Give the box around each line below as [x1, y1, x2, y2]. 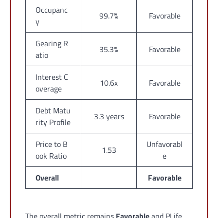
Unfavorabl [146, 138, 182, 150]
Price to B [36, 138, 68, 150]
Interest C [36, 71, 68, 83]
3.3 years [93, 110, 124, 123]
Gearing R [36, 37, 68, 50]
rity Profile [36, 116, 71, 128]
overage [36, 83, 62, 95]
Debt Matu [36, 105, 71, 117]
